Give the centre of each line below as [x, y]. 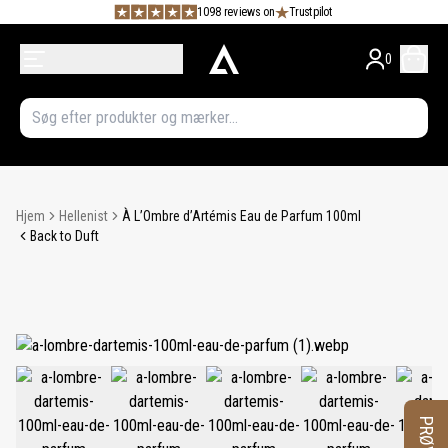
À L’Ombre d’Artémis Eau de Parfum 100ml [241, 216]
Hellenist [83, 216]
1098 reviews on [235, 11]
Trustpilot [311, 11]
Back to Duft [64, 236]
